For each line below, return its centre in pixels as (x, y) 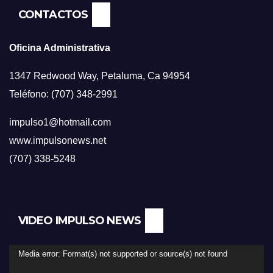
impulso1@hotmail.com (60, 122)
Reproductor (35, 253)
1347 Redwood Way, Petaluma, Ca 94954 (100, 76)
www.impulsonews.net (58, 141)
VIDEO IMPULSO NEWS (80, 221)
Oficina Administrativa (60, 48)
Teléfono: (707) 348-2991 (63, 94)
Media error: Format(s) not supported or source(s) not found (123, 254)
